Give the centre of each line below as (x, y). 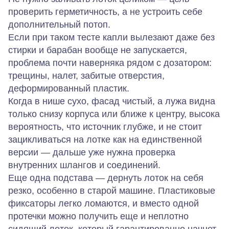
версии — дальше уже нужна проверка (92, 153)
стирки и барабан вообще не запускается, (98, 50)
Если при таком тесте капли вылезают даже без (111, 38)
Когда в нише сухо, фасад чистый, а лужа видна (112, 101)
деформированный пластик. (69, 89)
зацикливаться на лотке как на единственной (105, 140)
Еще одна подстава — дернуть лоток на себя (106, 178)
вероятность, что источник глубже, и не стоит (105, 127)
